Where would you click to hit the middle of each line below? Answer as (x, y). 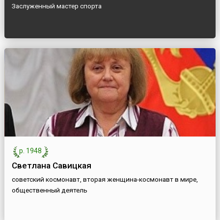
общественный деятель (49, 190)
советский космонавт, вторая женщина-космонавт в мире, (105, 179)
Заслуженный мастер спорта (56, 6)
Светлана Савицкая (51, 166)
